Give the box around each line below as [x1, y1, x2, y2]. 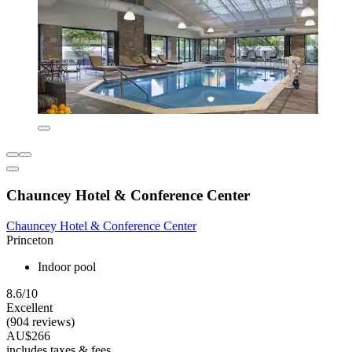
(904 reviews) [6, 314, 75, 328]
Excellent [6, 300, 53, 314]
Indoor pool [38, 259, 96, 273]
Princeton [6, 233, 53, 247]
